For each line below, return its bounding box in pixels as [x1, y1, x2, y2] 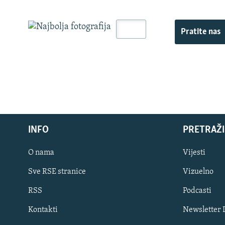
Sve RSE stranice [28, 168, 86, 176]
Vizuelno [183, 168, 213, 176]
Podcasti [183, 187, 211, 195]
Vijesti [183, 149, 205, 157]
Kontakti [28, 206, 58, 214]
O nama [28, 149, 54, 157]
